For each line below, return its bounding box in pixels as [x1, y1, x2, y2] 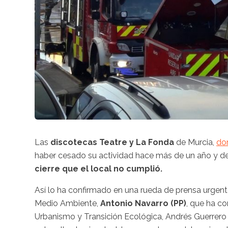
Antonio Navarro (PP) [100, 198, 186, 208]
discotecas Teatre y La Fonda [50, 137, 174, 147]
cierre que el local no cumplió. [35, 163, 162, 174]
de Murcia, [174, 137, 216, 147]
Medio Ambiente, [35, 198, 100, 208]
